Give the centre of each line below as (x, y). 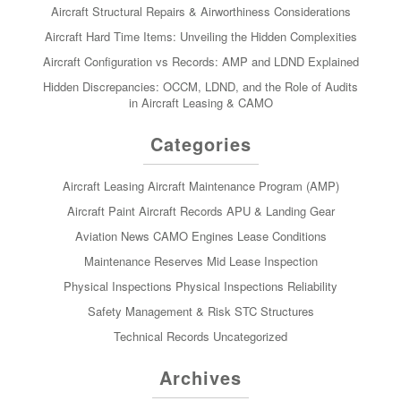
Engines (212, 235)
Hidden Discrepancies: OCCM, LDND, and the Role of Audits (200, 86)
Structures (287, 311)
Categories (200, 143)
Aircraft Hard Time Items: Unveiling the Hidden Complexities (200, 36)
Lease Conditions (282, 235)
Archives (200, 377)
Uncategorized (250, 336)
